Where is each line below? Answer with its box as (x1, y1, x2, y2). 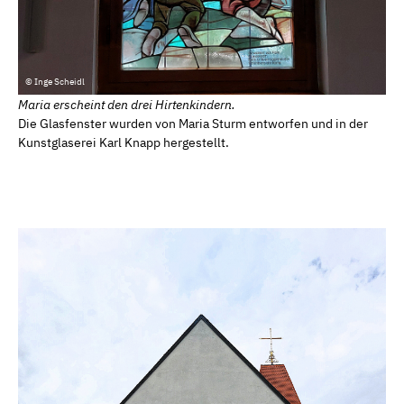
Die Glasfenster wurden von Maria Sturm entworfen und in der (18, 115, 368, 133)
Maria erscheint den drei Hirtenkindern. (18, 96, 235, 114)
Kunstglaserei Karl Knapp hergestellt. (18, 134, 229, 151)
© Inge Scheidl (25, 75, 85, 87)
